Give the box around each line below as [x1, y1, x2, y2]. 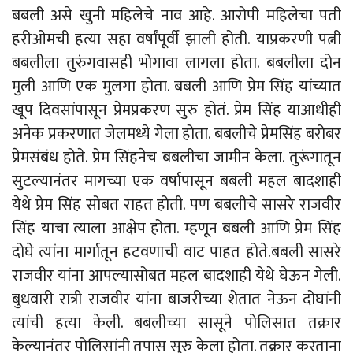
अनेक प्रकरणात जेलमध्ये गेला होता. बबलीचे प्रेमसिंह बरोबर [12, 121, 341, 148]
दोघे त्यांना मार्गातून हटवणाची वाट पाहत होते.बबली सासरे [12, 239, 341, 266]
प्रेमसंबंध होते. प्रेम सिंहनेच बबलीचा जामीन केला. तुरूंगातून [12, 144, 341, 172]
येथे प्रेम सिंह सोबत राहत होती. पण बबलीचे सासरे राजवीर [12, 191, 341, 219]
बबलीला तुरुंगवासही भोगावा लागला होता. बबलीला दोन [12, 50, 341, 77]
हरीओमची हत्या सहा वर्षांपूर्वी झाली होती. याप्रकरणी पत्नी [12, 26, 341, 54]
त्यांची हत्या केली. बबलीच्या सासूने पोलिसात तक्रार [12, 310, 341, 337]
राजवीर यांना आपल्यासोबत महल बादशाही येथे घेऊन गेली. [12, 262, 341, 290]
